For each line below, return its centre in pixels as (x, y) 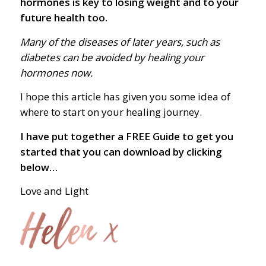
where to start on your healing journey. (111, 112)
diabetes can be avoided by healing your (112, 57)
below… (39, 167)
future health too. (64, 18)
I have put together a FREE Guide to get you (126, 136)
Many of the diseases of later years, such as (120, 42)
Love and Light (54, 191)
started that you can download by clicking (121, 151)
